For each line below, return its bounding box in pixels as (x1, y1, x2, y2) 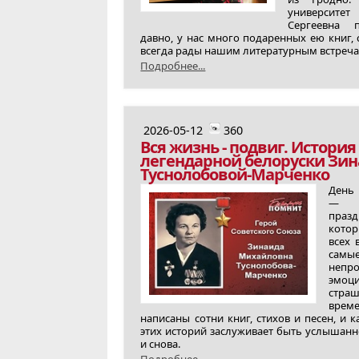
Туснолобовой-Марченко (140, 163, 330, 185)
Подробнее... (140, 58, 206, 73)
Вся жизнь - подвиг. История (140, 136, 357, 158)
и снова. (140, 337, 181, 351)
